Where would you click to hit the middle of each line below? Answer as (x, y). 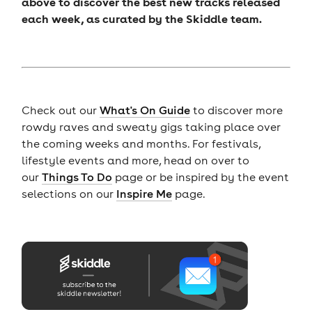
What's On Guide (145, 110)
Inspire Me (144, 194)
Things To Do (77, 177)
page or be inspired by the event (200, 177)
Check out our (60, 110)
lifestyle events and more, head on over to (135, 161)
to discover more (236, 110)
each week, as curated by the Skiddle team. (141, 18)
